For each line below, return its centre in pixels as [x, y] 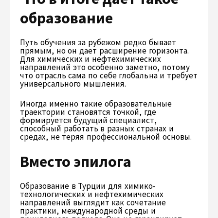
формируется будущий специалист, [89, 120]
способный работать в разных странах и [97, 128]
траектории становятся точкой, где [88, 112]
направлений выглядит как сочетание [93, 202]
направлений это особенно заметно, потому [105, 67]
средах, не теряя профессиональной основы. [106, 136]
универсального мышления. [73, 83]
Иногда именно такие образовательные [96, 103]
